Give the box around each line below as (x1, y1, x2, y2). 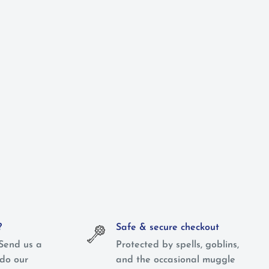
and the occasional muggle (115, 255, 235, 265)
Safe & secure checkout (115, 223, 219, 232)
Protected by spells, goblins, (115, 240, 239, 250)
